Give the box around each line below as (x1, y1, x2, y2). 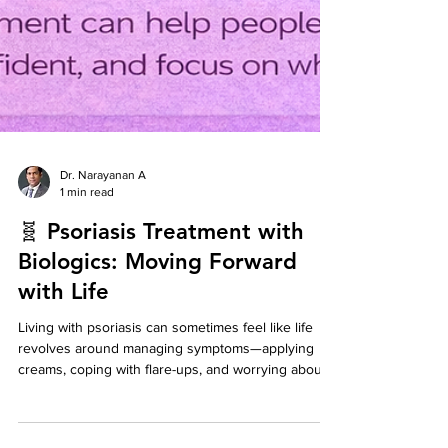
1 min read (60, 340, 114, 355)
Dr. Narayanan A (60, 324, 146, 338)
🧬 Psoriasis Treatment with (18, 374, 304, 401)
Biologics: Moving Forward (18, 404, 297, 431)
